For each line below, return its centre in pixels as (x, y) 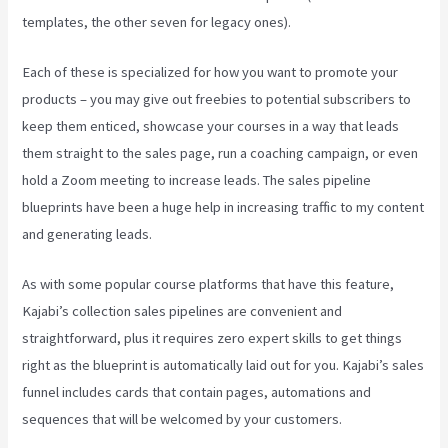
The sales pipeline (316, 180)
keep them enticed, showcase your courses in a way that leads (211, 126)
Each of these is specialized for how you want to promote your (210, 72)
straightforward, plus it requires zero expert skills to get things (212, 338)
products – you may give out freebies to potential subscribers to (217, 99)
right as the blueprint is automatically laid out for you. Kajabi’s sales (223, 365)
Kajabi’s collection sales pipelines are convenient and (182, 311)
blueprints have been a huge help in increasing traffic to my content (223, 207)
